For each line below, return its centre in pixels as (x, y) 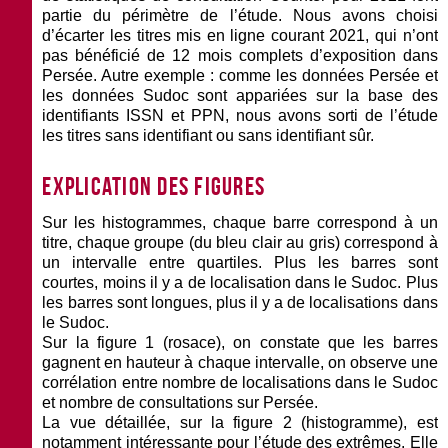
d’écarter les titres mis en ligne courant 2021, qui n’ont (240, 35)
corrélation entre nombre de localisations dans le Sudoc (240, 382)
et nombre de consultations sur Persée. (180, 402)
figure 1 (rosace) (159, 342)
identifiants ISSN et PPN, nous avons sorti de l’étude (240, 115)
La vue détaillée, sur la (138, 422)
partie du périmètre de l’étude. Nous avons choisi (240, 15)
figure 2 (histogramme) (318, 422)
